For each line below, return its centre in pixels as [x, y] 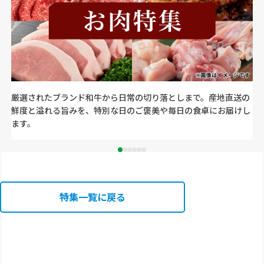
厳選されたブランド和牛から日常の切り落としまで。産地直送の [130, 98]
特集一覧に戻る [93, 197]
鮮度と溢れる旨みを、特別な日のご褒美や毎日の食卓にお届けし [131, 110]
